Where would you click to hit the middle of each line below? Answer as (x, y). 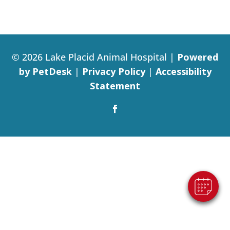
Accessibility (183, 72)
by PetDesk (45, 72)
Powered (198, 57)
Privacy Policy (113, 72)
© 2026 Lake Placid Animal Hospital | (94, 57)
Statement (115, 86)
